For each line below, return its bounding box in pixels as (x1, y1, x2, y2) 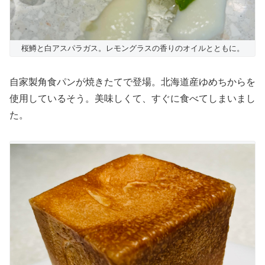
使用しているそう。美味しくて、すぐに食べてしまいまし (9, 93, 256, 104)
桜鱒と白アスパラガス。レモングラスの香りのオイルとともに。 (21, 44, 244, 53)
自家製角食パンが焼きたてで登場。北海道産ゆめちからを (9, 77, 256, 88)
